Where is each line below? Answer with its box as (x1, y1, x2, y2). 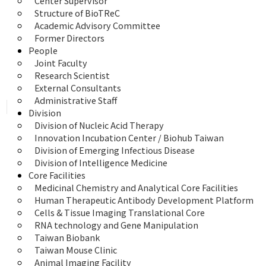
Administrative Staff (34, 94, 117, 107)
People (28, 44, 58, 57)
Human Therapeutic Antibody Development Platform (34, 194, 254, 207)
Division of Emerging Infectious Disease (34, 144, 195, 157)
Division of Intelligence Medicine (34, 156, 167, 169)
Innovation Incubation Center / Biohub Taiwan (34, 131, 224, 144)
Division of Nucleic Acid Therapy (34, 119, 164, 132)
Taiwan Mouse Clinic (34, 243, 117, 256)
